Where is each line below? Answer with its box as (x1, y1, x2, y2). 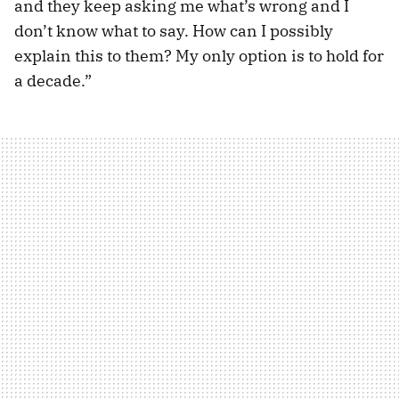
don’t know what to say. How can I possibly (14, 20, 333, 41)
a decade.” (14, 69, 92, 91)
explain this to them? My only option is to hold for (14, 45, 384, 66)
